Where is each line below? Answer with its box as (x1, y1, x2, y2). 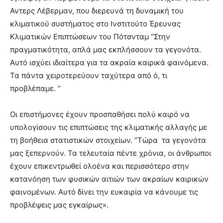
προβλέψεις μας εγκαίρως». (10, 200, 109, 210)
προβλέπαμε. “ (10, 84, 61, 93)
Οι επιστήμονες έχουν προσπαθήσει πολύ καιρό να (10, 110, 190, 119)
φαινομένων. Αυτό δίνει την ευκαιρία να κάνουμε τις (10, 187, 198, 197)
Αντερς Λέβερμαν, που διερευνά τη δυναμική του (10, 6, 184, 15)
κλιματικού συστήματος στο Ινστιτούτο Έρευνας (10, 19, 181, 28)
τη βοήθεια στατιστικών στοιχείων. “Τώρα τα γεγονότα (10, 135, 206, 145)
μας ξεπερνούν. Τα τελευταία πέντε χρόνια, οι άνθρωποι (10, 148, 211, 158)
